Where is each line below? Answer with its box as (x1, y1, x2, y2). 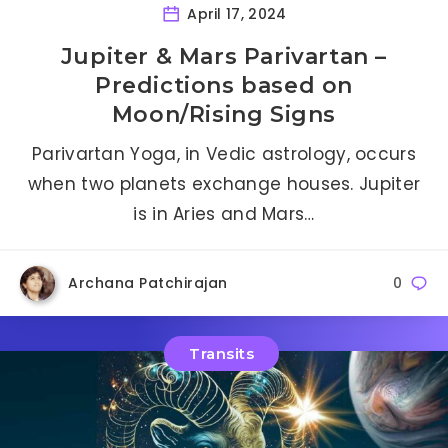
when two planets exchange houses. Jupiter (27, 171, 421, 196)
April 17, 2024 (182, 3, 287, 24)
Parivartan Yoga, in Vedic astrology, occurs (32, 141, 416, 166)
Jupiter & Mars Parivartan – (60, 42, 388, 70)
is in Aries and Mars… (133, 201, 315, 226)
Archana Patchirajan (68, 272, 228, 293)
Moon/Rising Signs (111, 100, 337, 128)
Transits (189, 344, 254, 364)
